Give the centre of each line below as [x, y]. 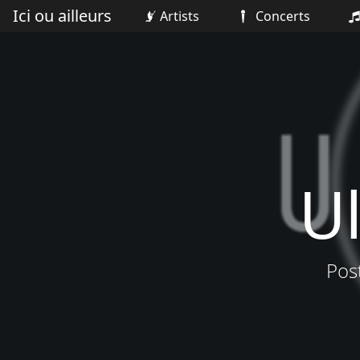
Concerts [282, 16]
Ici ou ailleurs [62, 16]
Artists [180, 16]
